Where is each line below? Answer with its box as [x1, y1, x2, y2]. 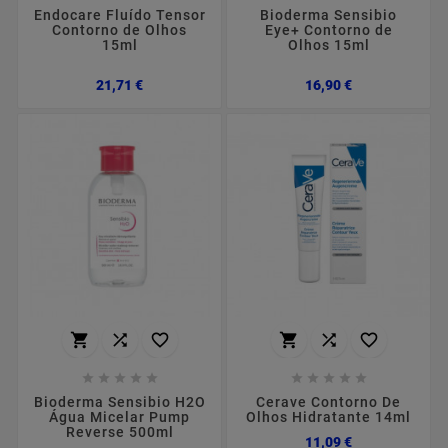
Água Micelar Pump [49, 408, 190, 425]
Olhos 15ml [287, 36, 370, 53]
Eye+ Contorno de [264, 21, 393, 38]
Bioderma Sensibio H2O [33, 393, 206, 410]
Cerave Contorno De [256, 393, 401, 410]
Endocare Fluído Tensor [33, 6, 206, 23]
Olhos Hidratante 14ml [246, 408, 411, 425]
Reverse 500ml [65, 423, 174, 440]
